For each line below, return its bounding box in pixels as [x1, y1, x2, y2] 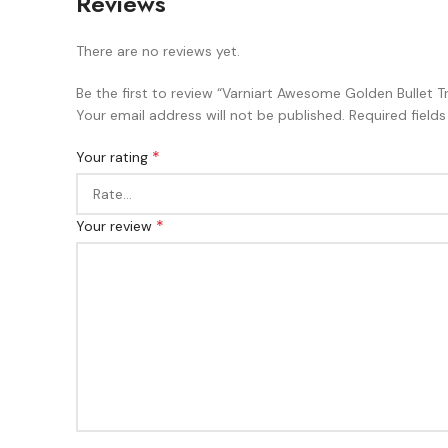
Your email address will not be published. [76, 106, 345, 124]
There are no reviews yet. [76, 42, 240, 60]
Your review [76, 217, 156, 235]
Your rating [76, 148, 152, 166]
